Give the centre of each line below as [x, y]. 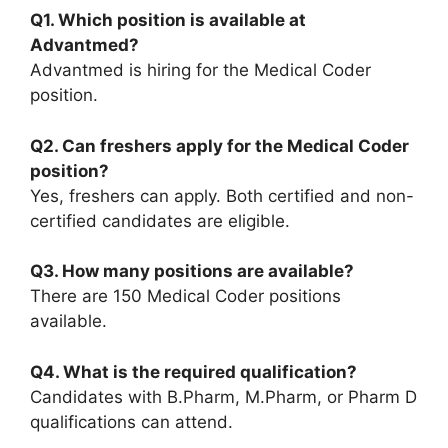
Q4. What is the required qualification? [193, 371]
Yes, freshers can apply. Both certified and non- [222, 195]
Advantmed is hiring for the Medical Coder [200, 70]
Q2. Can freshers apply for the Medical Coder [219, 145]
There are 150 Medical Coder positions [185, 296]
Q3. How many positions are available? [192, 271]
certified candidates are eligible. [160, 220]
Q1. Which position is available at [168, 20]
